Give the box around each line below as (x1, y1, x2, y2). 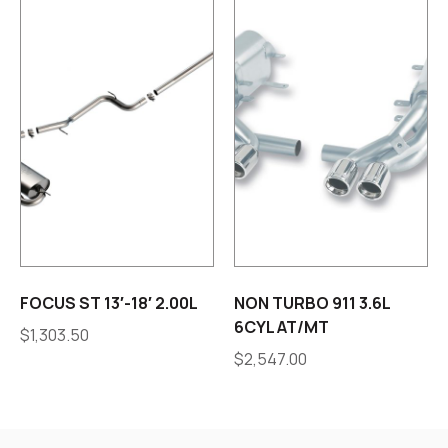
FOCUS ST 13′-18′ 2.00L (20, 292, 198, 315)
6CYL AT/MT (234, 316, 329, 339)
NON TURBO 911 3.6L (234, 292, 390, 315)
